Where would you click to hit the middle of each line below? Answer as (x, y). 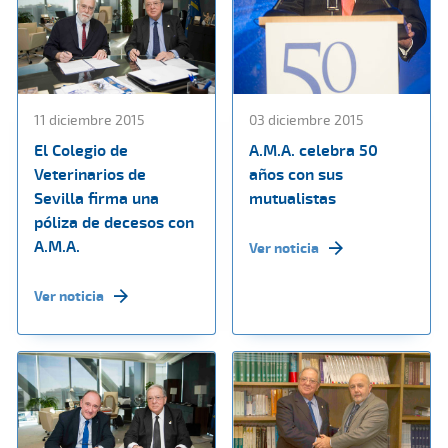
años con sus (296, 174)
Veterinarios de (90, 174)
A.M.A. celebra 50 (313, 150)
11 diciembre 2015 (89, 120)
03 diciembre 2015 (306, 120)
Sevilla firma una (96, 198)
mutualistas (292, 198)
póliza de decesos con (114, 222)
